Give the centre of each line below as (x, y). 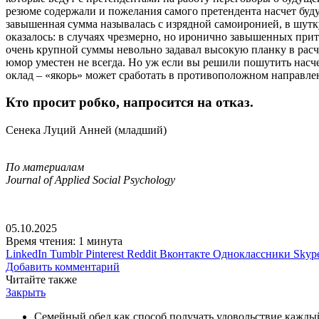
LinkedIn (26, 253)
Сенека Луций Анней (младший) (86, 130)
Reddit (142, 253)
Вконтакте (185, 253)
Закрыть (26, 292)
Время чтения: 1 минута (64, 241)
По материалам (45, 167)
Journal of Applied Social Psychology (90, 179)
